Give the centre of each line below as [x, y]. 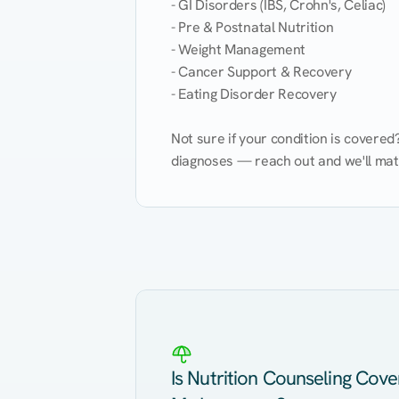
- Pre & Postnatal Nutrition [252, 27]
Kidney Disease [210, 265]
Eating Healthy [198, 231]
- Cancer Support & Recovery [261, 72]
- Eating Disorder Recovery [254, 94]
